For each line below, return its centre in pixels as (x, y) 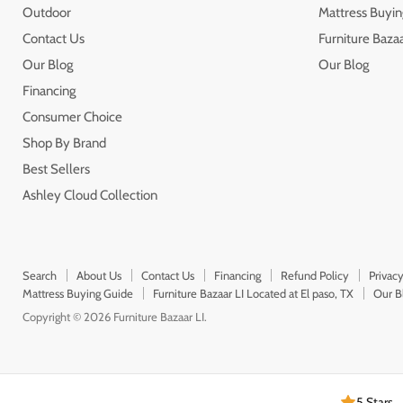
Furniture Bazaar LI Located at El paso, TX (253, 293)
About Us (99, 275)
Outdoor (47, 12)
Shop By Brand (64, 143)
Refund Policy (315, 275)
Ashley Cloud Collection (90, 195)
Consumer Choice (72, 116)
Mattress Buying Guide (78, 293)
